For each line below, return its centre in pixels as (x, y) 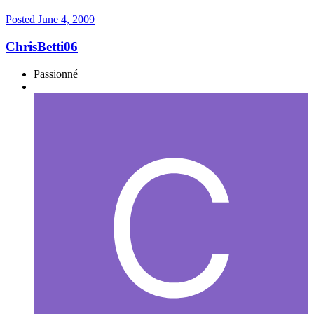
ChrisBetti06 (42, 47)
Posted (22, 20)
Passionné (56, 74)
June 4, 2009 (66, 20)
